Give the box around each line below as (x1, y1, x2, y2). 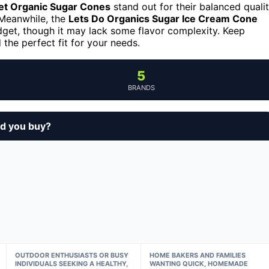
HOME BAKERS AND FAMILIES (150, 250, 246, 259)
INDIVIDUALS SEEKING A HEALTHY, (14, 259, 128, 268)
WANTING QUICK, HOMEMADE (150, 259, 249, 268)
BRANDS (127, 83, 155, 92)
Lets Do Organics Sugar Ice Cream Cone (68, 12, 258, 25)
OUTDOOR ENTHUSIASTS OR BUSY (14, 250, 128, 259)
